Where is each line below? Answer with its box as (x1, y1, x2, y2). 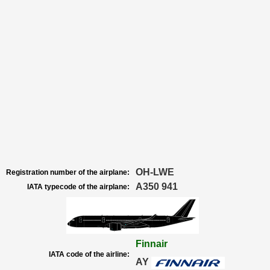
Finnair (136, 239, 168, 249)
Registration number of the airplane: (6, 168, 130, 177)
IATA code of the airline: (49, 250, 130, 259)
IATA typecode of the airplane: (27, 183, 130, 191)
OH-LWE (136, 167, 174, 177)
